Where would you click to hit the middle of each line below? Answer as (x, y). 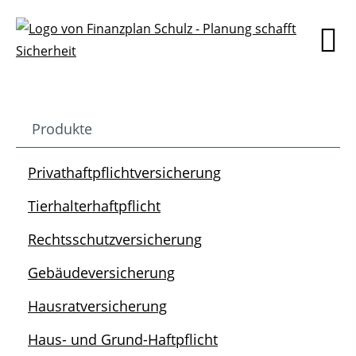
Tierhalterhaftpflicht (94, 206)
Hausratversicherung (97, 306)
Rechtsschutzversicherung (115, 239)
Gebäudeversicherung (101, 273)
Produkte (62, 129)
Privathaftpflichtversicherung (124, 172)
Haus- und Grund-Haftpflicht (123, 339)
